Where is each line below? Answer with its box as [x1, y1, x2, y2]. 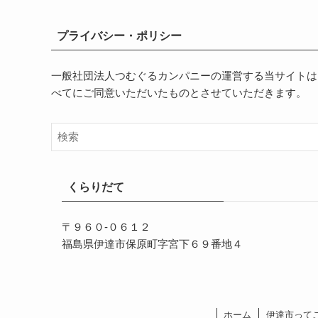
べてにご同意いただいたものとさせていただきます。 [51, 86, 307, 99]
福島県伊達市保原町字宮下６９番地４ [62, 237, 243, 250]
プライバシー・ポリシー [57, 29, 182, 42]
